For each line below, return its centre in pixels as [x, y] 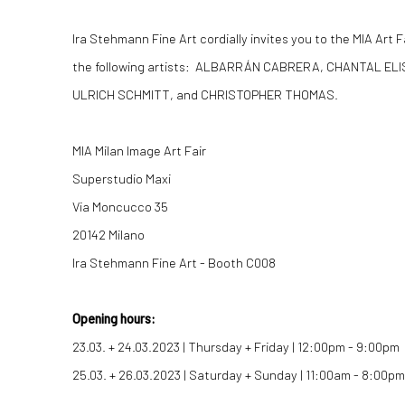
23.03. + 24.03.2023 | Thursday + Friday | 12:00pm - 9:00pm [236, 347]
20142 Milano [108, 235]
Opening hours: [114, 319]
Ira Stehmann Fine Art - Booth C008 [174, 263]
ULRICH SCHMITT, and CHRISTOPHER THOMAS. [205, 94]
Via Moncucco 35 [120, 207]
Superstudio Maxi [122, 179]
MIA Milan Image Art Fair [139, 151]
